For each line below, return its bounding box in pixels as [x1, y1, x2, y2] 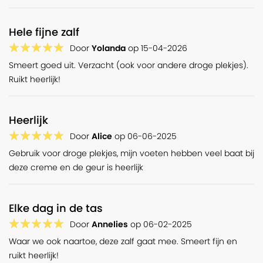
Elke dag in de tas [9, 201, 103, 215]
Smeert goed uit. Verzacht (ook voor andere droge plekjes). [9, 60, 248, 71]
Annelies [92, 219, 128, 230]
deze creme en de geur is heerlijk [9, 162, 143, 173]
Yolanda [92, 43, 126, 54]
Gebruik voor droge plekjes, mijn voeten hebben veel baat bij [9, 148, 254, 159]
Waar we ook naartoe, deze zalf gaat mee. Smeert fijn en [9, 236, 237, 247]
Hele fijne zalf [9, 25, 79, 39]
